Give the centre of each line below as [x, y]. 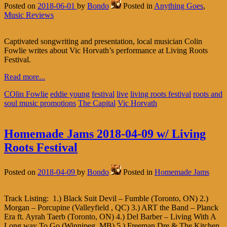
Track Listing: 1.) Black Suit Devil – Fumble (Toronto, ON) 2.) [106, 198]
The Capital [97, 103]
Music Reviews [29, 15]
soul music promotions [40, 103]
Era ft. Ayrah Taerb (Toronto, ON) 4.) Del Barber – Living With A [110, 216]
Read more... [25, 77]
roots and [208, 94]
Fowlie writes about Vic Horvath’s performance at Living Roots [106, 50]
